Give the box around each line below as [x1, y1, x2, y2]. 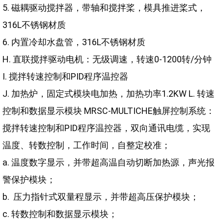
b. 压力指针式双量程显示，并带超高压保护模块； [2, 192, 199, 202]
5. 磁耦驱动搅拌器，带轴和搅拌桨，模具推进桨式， [2, 2, 206, 13]
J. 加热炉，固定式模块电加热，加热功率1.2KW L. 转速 [2, 88, 215, 99]
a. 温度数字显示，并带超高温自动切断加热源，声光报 [2, 157, 215, 167]
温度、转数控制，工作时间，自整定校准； [2, 140, 170, 150]
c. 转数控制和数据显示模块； [2, 209, 117, 219]
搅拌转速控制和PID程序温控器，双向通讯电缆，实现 [2, 123, 210, 133]
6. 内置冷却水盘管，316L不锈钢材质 [2, 37, 145, 47]
